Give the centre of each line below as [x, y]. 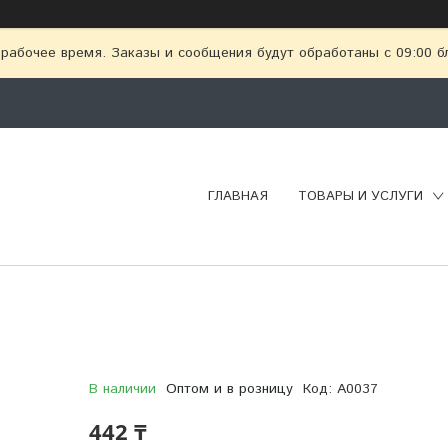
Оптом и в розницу [229, 388]
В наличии [122, 388]
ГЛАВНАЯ [238, 196]
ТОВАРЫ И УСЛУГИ [360, 196]
